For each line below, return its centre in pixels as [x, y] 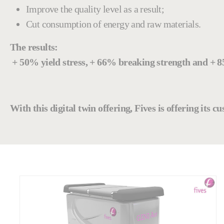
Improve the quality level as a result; [95, 9]
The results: [34, 47]
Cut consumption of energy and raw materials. [113, 24]
